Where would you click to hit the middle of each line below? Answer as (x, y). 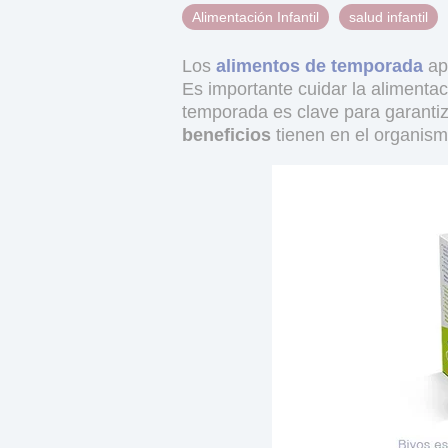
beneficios (226, 134)
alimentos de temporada (319, 65)
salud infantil (388, 16)
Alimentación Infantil (255, 16)
